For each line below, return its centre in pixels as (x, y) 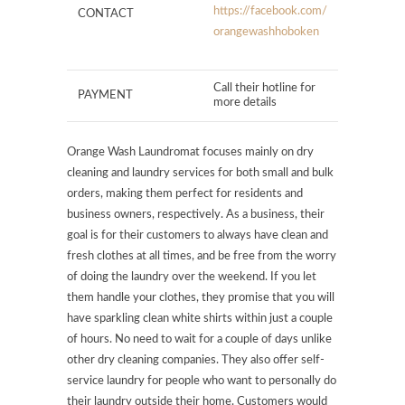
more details (245, 102)
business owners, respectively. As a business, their (196, 214)
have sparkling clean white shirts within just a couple (200, 318)
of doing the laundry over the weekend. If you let (192, 277)
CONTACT (106, 14)
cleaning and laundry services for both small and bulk (200, 173)
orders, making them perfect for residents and (185, 193)
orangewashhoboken (266, 32)
